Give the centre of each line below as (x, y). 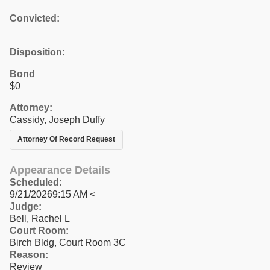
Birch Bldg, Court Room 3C (68, 242)
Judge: (26, 206)
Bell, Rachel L (40, 218)
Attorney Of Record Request (66, 140)
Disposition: (37, 52)
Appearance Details (60, 170)
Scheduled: (36, 182)
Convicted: (35, 18)
